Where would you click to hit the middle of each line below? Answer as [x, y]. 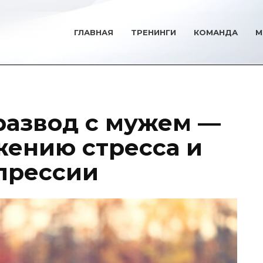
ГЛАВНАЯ [94, 32]
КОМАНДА [216, 32]
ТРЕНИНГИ [154, 32]
